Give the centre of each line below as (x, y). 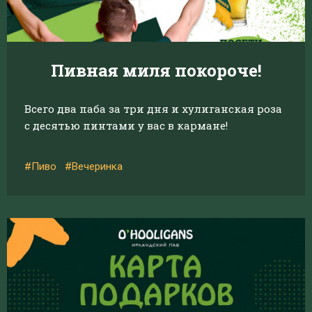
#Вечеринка (94, 166)
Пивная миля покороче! (156, 70)
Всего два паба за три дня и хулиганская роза (153, 109)
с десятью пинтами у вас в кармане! (126, 125)
